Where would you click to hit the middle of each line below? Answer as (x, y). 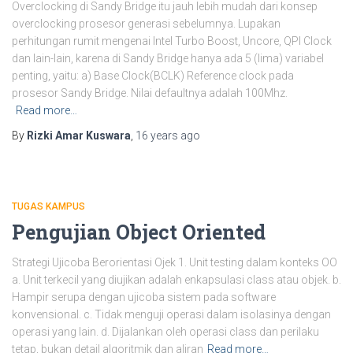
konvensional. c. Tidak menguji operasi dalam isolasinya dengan (171, 314)
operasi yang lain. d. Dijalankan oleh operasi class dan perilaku (165, 331)
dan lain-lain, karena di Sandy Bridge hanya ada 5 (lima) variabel (168, 58)
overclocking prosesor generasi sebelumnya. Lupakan (146, 23)
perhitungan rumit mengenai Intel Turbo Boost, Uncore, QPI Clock (172, 41)
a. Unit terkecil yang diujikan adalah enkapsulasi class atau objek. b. (176, 279)
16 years (157, 135)
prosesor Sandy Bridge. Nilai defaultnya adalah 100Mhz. (150, 93)
